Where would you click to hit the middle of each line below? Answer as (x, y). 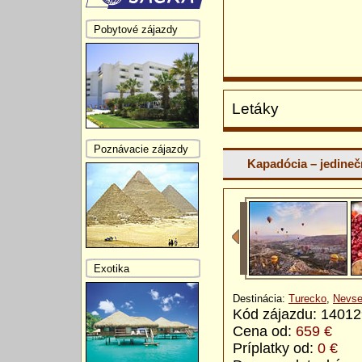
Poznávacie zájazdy (141, 149)
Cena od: (264, 332)
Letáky (255, 109)
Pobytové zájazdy (136, 29)
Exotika (112, 268)
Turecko (307, 299)
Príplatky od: (275, 349)
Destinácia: (261, 299)
